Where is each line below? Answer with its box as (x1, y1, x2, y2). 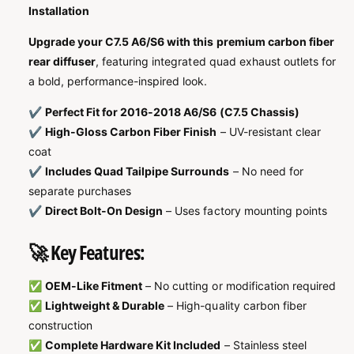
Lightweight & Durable (45, 299, 165, 313)
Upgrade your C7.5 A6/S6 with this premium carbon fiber (28, 35, 334, 49)
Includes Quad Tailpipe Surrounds (45, 164, 230, 179)
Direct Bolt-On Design (45, 204, 164, 218)
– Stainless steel (224, 338, 307, 352)
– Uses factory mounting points (166, 204, 327, 218)
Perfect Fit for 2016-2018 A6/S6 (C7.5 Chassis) (45, 105, 299, 119)
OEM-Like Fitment (45, 279, 143, 293)
